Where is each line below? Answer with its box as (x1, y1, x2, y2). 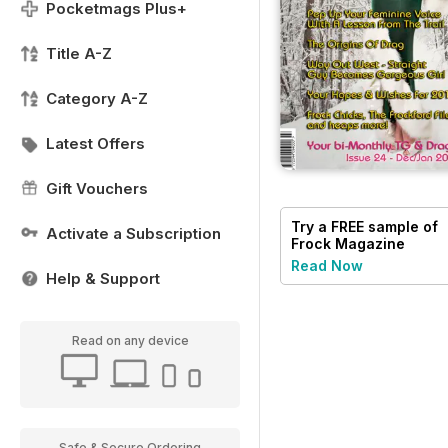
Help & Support (46, 269, 160, 288)
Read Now (291, 256, 363, 274)
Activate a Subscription (46, 224, 221, 243)
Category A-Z (46, 89, 148, 108)
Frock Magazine (291, 234, 405, 252)
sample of (364, 217, 438, 235)
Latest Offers (46, 134, 145, 153)
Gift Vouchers (46, 179, 148, 198)
